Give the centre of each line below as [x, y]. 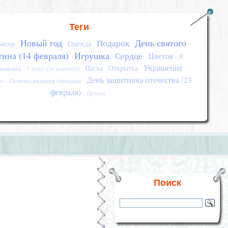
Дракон [96, 93]
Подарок [113, 43]
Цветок [161, 56]
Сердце [129, 56]
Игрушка [92, 55]
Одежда [80, 44]
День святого [161, 43]
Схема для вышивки [53, 68]
